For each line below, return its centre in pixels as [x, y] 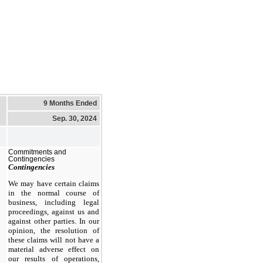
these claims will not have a [54, 240]
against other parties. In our [54, 221]
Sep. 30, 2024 [75, 118]
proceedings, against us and [54, 211]
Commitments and [37, 152]
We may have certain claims [54, 183]
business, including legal [54, 202]
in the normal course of [54, 193]
